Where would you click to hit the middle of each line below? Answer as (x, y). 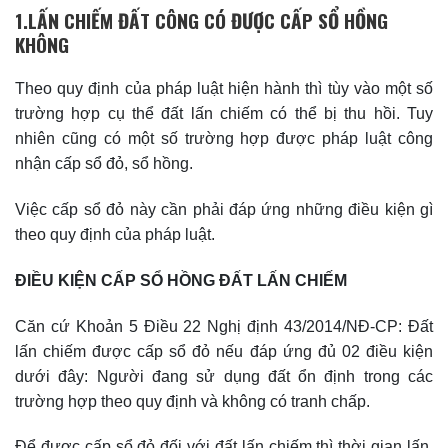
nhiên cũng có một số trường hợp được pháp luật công (224, 139)
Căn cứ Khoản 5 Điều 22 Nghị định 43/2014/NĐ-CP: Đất (224, 326)
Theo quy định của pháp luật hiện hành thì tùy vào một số (224, 89)
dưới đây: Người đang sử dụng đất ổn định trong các (224, 376)
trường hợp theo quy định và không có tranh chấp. (192, 401)
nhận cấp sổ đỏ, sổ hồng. (106, 164)
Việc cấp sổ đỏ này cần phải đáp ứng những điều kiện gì (224, 210)
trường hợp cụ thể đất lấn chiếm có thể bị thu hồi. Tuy (224, 114)
